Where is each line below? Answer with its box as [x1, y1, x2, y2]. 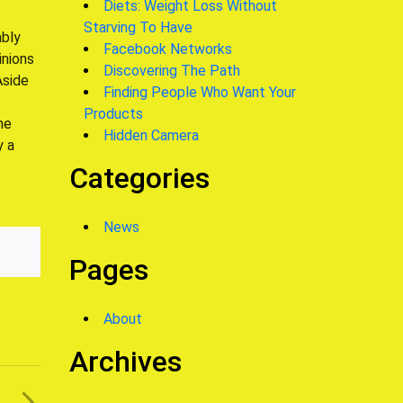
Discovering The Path [103, 61, 240, 79]
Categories [69, 160, 210, 195]
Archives [69, 344, 182, 379]
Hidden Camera [103, 126, 199, 144]
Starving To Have [84, 18, 193, 36]
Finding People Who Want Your [103, 83, 296, 101]
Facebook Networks [103, 40, 232, 58]
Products [84, 104, 143, 122]
